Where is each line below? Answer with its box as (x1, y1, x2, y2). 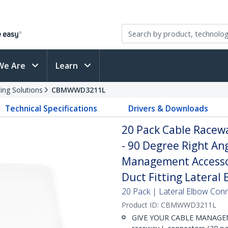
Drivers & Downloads (128, 103, 208, 114)
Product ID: (122, 200, 161, 210)
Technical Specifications (5, 103, 98, 114)
